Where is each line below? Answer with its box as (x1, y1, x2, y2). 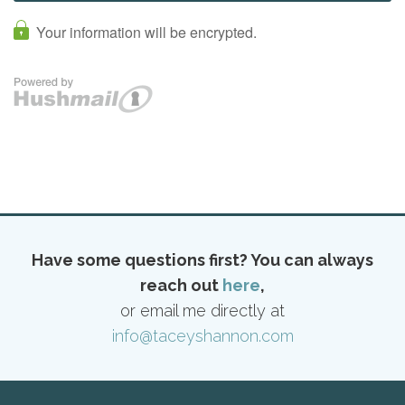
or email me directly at (120, 301, 285, 320)
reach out (140, 276, 222, 295)
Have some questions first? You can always (32, 250, 373, 269)
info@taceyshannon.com (111, 326, 294, 345)
